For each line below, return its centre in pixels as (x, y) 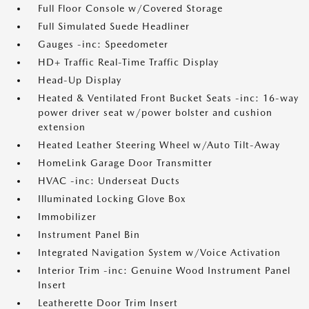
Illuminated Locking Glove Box (112, 199)
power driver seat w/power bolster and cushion (155, 112)
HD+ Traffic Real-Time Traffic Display (128, 62)
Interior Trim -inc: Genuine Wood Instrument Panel (164, 270)
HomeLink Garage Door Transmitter (125, 163)
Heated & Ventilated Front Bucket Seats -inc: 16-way (168, 98)
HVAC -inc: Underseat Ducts (109, 181)
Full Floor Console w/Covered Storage (130, 8)
